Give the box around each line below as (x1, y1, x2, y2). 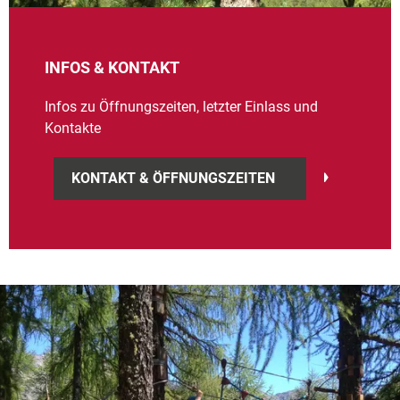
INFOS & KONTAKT (45, 57, 179, 77)
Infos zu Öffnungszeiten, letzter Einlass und (45, 97, 318, 115)
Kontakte (45, 119, 101, 137)
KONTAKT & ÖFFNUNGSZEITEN (71, 169, 275, 187)
